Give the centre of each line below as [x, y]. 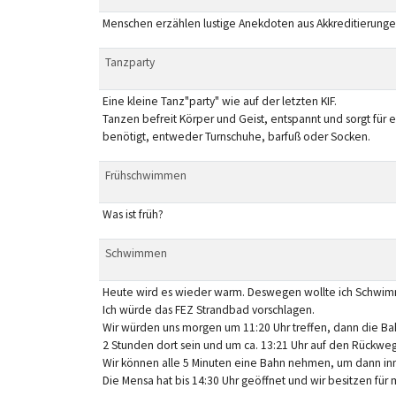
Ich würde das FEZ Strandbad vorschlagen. [208, 309]
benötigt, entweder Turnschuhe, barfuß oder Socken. [236, 136]
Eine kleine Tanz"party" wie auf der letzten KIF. [219, 101]
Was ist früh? [133, 214]
